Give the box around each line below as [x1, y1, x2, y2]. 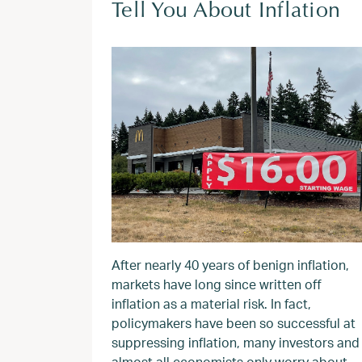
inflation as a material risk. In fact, [112, 295, 311, 312]
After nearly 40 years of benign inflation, [112, 256, 349, 273]
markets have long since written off [112, 276, 322, 293]
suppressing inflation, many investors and [112, 334, 360, 351]
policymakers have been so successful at [112, 314, 356, 331]
